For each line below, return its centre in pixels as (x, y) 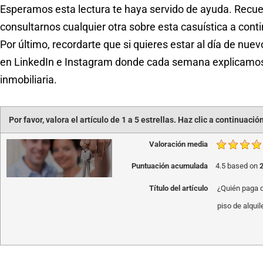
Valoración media (178, 144)
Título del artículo (178, 188)
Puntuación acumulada (169, 166)
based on (242, 166)
